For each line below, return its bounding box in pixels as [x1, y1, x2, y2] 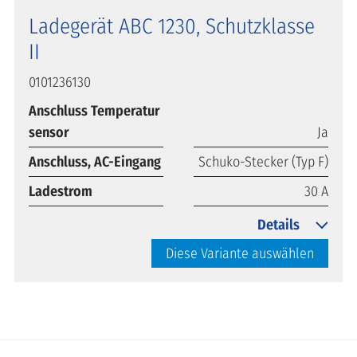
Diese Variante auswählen [166, 244, 314, 262]
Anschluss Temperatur [29, 101, 160, 120]
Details [257, 215, 300, 233]
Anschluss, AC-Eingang [29, 152, 161, 171]
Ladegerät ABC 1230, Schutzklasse [29, 13, 315, 39]
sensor [29, 123, 69, 141]
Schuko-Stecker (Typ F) [198, 152, 328, 171]
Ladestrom [29, 182, 92, 200]
